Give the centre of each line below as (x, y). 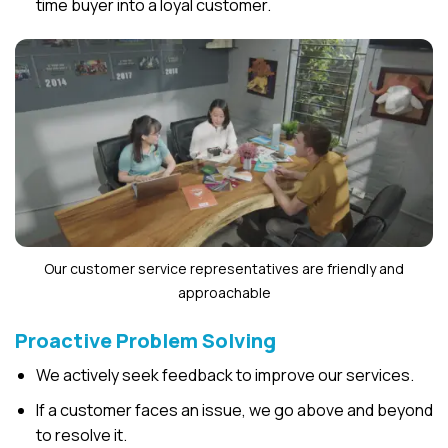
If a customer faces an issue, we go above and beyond (234, 409)
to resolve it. (81, 434)
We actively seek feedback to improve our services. (224, 374)
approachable (224, 292)
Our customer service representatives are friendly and (224, 268)
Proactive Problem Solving (145, 340)
